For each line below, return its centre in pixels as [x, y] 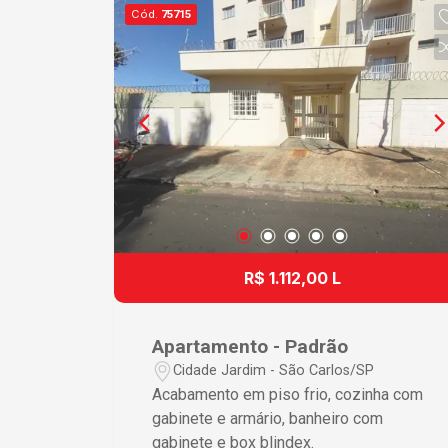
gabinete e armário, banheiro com [268, 418]
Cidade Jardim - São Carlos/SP [274, 371]
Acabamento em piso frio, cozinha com [288, 394]
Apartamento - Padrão [250, 346]
